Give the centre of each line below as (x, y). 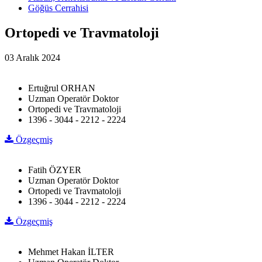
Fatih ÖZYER (55, 170)
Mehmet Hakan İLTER (71, 251)
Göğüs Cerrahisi (58, 8)
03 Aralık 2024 (32, 57)
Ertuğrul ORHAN (62, 88)
